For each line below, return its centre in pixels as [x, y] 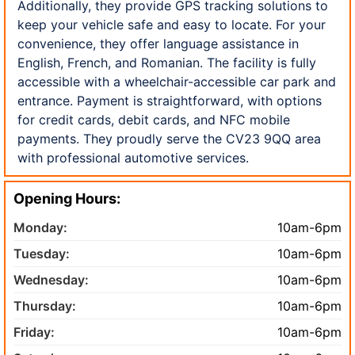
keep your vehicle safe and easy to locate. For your [172, 24]
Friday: [34, 332]
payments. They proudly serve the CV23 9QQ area [169, 138]
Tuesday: [42, 253]
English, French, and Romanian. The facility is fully [167, 62]
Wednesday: [51, 279]
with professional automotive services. [133, 157]
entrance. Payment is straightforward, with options [170, 100]
